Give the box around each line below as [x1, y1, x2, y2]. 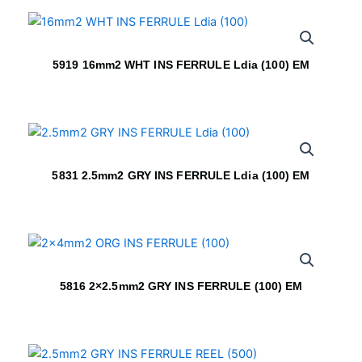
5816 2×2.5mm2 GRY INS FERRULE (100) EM [59, 280, 303, 293]
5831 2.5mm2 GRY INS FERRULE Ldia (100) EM [52, 169, 310, 183]
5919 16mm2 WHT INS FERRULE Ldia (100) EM [53, 58, 309, 72]
